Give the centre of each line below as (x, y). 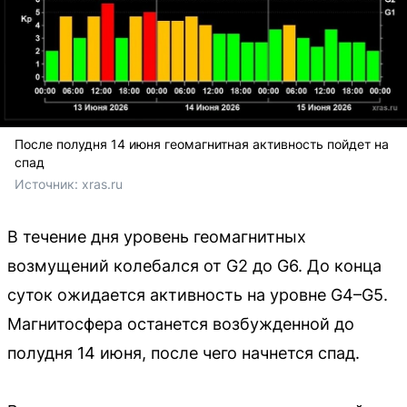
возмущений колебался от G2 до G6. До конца (194, 265)
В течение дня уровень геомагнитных (157, 236)
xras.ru (102, 184)
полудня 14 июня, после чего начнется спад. (184, 352)
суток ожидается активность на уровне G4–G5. (198, 294)
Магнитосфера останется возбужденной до (181, 323)
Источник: (48, 184)
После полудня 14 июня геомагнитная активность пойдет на (202, 144)
